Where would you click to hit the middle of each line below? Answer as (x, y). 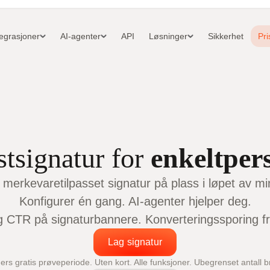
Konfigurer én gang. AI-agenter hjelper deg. (135, 201)
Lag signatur (135, 242)
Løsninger (168, 36)
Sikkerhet (226, 36)
